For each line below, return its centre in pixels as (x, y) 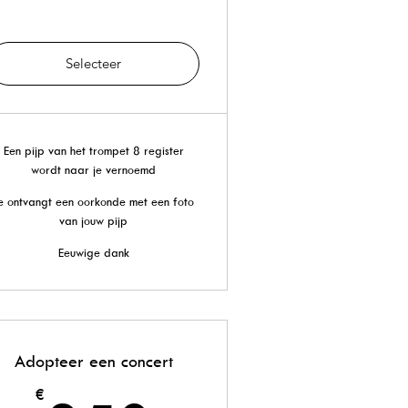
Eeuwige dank (93, 252)
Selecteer (94, 63)
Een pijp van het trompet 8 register (93, 150)
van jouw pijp (94, 220)
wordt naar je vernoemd (94, 169)
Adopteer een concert (93, 361)
